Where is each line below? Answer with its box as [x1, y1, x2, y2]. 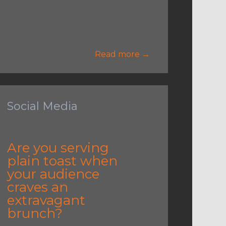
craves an [7, 179, 68, 195]
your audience [7, 165, 99, 182]
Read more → [94, 49, 150, 59]
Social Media [7, 99, 78, 113]
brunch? [7, 205, 63, 221]
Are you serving [7, 139, 109, 156]
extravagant [7, 192, 85, 208]
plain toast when [7, 152, 118, 169]
